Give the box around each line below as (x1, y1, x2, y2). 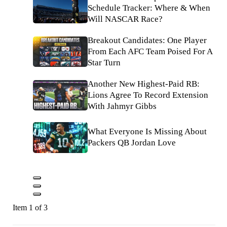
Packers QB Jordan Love (88, 138, 176, 148)
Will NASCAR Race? (88, 14, 163, 24)
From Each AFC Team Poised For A (88, 47, 212, 56)
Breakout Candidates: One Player (88, 35, 207, 45)
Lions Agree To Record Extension (88, 90, 208, 100)
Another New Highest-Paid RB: (88, 79, 200, 89)
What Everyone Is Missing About (88, 127, 207, 137)
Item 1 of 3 (13, 203, 48, 212)
